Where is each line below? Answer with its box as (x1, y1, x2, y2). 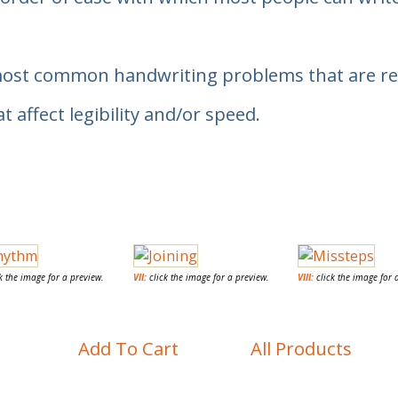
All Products (250, 336, 352, 362)
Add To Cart (77, 336, 179, 362)
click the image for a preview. (146, 270, 269, 283)
